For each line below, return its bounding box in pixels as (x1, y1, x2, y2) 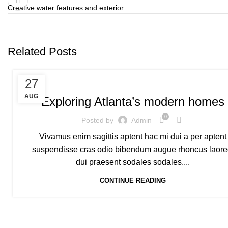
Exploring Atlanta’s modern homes (41, 95, 225, 108)
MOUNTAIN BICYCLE (31, 76, 92, 83)
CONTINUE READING (100, 177, 166, 184)
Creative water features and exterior (8, 4, 124, 12)
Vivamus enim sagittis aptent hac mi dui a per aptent (39, 132, 227, 141)
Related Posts (8, 45, 77, 58)
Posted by (81, 116, 114, 124)
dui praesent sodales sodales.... (76, 158, 190, 166)
